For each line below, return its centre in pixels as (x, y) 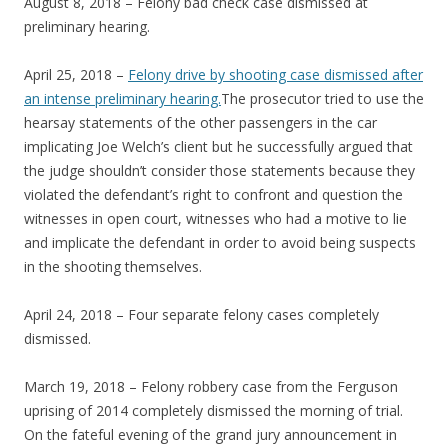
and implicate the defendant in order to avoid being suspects (220, 243)
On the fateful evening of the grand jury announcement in (210, 435)
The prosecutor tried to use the (322, 99)
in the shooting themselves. (113, 267)
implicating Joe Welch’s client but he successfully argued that (218, 147)
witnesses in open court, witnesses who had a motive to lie (215, 219)
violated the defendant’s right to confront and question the (213, 195)
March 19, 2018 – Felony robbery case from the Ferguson (211, 387)
